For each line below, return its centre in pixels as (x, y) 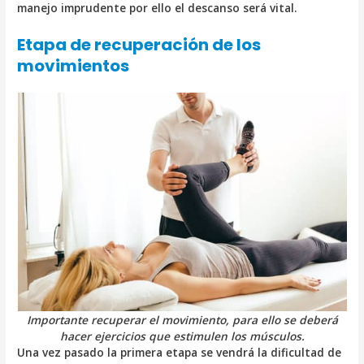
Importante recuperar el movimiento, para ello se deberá (182, 319)
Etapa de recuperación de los (139, 44)
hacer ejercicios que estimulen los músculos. (182, 336)
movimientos (74, 65)
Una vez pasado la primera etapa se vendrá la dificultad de (180, 352)
